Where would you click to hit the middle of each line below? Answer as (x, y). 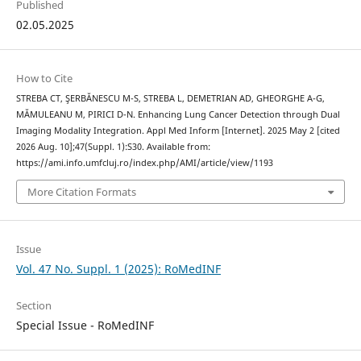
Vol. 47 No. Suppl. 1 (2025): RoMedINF (118, 268)
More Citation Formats (81, 191)
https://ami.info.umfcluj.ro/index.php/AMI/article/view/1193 (144, 163)
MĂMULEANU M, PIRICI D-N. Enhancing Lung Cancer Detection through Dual (178, 115)
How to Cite (44, 79)
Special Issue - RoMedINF (85, 325)
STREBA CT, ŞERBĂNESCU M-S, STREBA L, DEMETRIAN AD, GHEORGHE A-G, (170, 99)
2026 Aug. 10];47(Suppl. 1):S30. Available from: (113, 147)
